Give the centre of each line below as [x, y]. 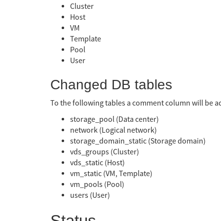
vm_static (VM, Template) [111, 174]
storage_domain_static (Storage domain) [138, 141]
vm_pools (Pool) [97, 185]
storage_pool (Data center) [114, 120]
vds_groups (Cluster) [105, 152]
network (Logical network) [113, 130]
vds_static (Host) [97, 163]
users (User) [90, 196]
